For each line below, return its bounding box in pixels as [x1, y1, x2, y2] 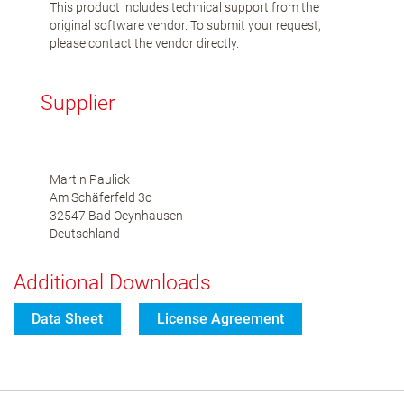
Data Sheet [32, 310, 103, 327]
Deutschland [50, 226, 120, 241]
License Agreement [157, 310, 284, 327]
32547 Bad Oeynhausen [50, 208, 183, 223]
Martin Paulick [50, 172, 130, 187]
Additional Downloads [14, 271, 211, 295]
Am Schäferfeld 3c [50, 190, 151, 205]
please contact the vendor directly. [50, 35, 239, 50]
